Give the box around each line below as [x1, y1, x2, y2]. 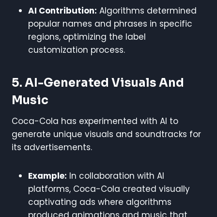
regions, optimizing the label [28, 31, 146, 43]
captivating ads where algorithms [28, 196, 171, 208]
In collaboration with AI [67, 170, 164, 182]
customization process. [28, 44, 125, 56]
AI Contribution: [28, 4, 97, 16]
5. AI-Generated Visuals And [12, 75, 184, 90]
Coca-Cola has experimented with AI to [12, 115, 178, 127]
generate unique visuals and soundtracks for [12, 128, 201, 140]
